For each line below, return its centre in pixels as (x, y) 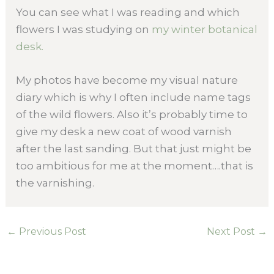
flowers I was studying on (84, 29)
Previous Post (52, 231)
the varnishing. (55, 183)
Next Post (232, 231)
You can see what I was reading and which (128, 12)
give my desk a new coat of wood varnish (124, 131)
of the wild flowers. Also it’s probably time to (132, 114)
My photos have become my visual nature (127, 80)
